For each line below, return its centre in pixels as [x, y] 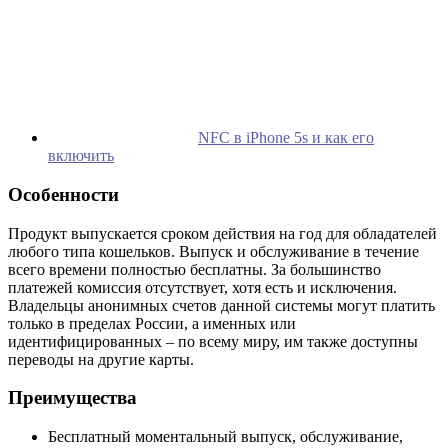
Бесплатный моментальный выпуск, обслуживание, [225, 437]
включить [81, 156]
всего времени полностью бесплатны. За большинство [194, 269]
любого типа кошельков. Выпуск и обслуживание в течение [213, 251]
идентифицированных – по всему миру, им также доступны [213, 341]
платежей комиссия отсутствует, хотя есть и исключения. [202, 287]
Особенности [63, 194]
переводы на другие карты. [101, 359]
